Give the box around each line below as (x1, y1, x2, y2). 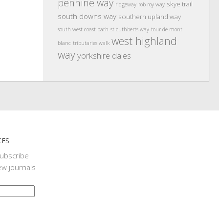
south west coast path (58, 26, 109, 33)
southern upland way (118, 12, 181, 21)
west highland (111, 34, 177, 48)
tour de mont (151, 26, 182, 33)
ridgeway (115, 1, 136, 8)
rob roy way (138, 1, 165, 8)
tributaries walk (73, 40, 109, 46)
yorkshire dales (77, 50, 131, 61)
